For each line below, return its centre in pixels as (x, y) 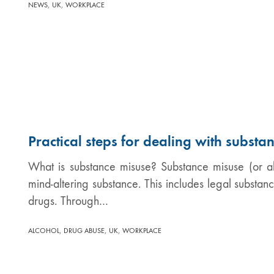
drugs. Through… (68, 201)
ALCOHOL (44, 230)
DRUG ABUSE (84, 230)
